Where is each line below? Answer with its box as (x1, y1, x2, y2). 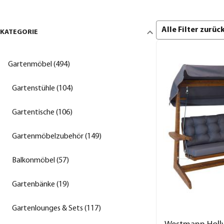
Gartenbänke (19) (12, 180, 69, 188)
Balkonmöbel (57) (12, 156, 69, 164)
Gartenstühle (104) (12, 84, 73, 92)
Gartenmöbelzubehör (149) (12, 132, 101, 140)
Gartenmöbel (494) (8, 60, 70, 68)
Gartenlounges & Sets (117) (12, 204, 101, 212)
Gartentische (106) (12, 108, 72, 116)
